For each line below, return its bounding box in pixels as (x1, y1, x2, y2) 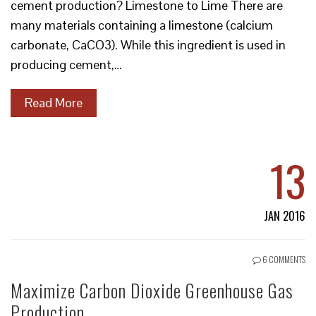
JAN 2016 (264, 207, 305, 224)
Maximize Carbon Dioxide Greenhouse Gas (11, 276, 293, 304)
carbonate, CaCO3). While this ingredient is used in (11, 37, 286, 53)
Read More (25, 95, 83, 111)
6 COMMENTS (261, 253, 305, 265)
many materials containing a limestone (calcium (11, 17, 273, 33)
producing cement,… (11, 56, 122, 73)
